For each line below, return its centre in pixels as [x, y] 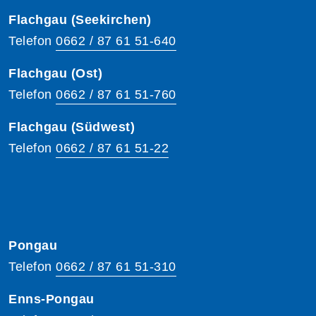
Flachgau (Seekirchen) [80, 19]
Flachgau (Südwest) [72, 127]
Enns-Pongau [51, 299]
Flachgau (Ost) [55, 73]
